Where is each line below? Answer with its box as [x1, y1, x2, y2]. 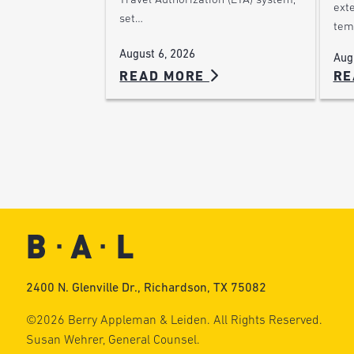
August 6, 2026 [119, 49, 196, 62]
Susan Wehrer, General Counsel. [25, 334, 200, 348]
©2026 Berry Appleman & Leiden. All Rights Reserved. [25, 314, 322, 328]
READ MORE [119, 70, 209, 85]
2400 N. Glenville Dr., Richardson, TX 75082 [25, 282, 266, 296]
